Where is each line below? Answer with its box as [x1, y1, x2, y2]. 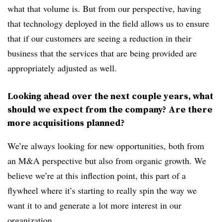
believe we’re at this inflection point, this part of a [7, 169, 186, 181]
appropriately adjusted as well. [7, 61, 120, 74]
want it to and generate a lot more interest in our [7, 199, 181, 211]
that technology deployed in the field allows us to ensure [7, 17, 209, 29]
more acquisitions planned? [7, 116, 125, 129]
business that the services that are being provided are [7, 47, 197, 59]
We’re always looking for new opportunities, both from [7, 139, 204, 152]
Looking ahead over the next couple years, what [7, 89, 214, 102]
